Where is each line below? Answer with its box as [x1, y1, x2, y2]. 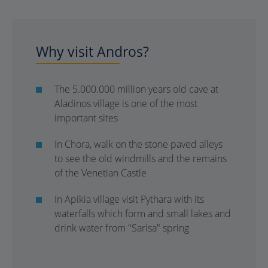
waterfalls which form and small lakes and [54, 207, 231, 220]
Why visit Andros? [36, 42, 149, 61]
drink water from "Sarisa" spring [54, 221, 189, 234]
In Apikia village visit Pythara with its [54, 193, 204, 206]
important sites [54, 111, 118, 124]
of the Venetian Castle [54, 166, 147, 179]
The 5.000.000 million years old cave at [54, 83, 218, 96]
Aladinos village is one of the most [54, 97, 197, 110]
